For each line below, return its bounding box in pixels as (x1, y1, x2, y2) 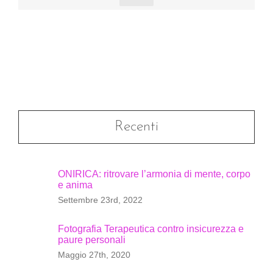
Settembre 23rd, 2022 (58, 194, 143, 205)
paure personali (58, 234, 126, 245)
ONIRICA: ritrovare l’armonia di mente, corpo (58, 168, 250, 179)
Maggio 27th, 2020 (58, 249, 130, 260)
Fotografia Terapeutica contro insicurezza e (58, 223, 244, 234)
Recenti (115, 119, 158, 134)
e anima (58, 179, 93, 190)
